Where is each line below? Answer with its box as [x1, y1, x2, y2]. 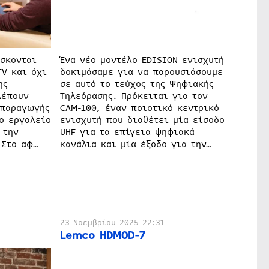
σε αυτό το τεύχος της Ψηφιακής [59, 77, 214, 91]
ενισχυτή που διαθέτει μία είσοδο [59, 113, 225, 127]
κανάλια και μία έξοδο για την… [59, 137, 211, 151]
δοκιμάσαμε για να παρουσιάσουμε [59, 65, 223, 79]
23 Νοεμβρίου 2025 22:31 [59, 216, 165, 229]
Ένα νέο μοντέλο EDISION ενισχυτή [59, 53, 224, 67]
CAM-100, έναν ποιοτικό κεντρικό [59, 101, 219, 115]
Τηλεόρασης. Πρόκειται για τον [59, 89, 208, 103]
